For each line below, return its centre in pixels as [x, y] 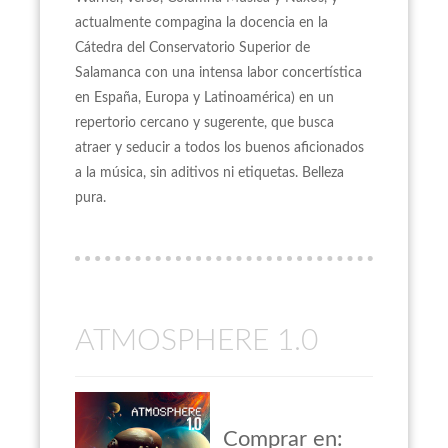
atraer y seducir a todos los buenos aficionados [219, 148]
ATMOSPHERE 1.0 [196, 341]
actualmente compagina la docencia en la [201, 23]
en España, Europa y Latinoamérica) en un [204, 98]
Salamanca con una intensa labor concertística [218, 73]
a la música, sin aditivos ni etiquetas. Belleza [209, 173]
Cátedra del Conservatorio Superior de [192, 48]
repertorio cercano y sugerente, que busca [204, 123]
